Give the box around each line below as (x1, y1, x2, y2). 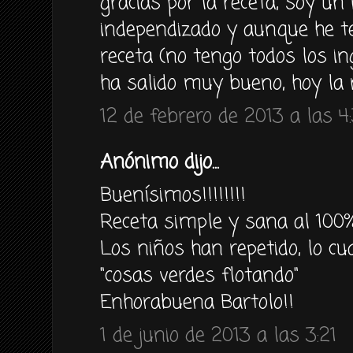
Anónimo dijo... (100, 147, 219, 177)
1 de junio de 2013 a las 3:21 (100, 321, 336, 351)
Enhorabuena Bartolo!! (100, 288, 294, 318)
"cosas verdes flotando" (100, 261, 299, 291)
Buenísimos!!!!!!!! (100, 180, 246, 210)
